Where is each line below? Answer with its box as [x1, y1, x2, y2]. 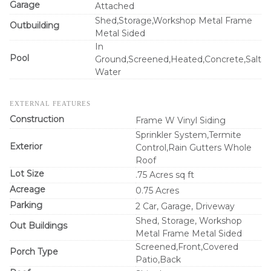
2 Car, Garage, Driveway [135, 201, 235, 212]
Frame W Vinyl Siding [135, 115, 226, 126]
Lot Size [10, 168, 44, 179]
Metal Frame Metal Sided [135, 228, 242, 239]
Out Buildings [10, 220, 67, 231]
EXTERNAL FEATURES [10, 100, 91, 107]
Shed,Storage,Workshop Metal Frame [95, 15, 252, 26]
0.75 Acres [135, 185, 179, 196]
